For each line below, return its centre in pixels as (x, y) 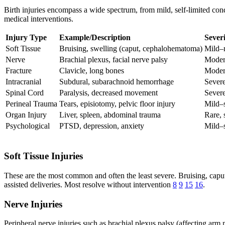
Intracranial (23, 82)
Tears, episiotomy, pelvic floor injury (117, 104)
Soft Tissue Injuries (43, 156)
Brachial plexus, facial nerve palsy (114, 60)
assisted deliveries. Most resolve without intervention (88, 184)
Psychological (28, 126)
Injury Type (26, 38)
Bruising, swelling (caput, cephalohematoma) (131, 49)
